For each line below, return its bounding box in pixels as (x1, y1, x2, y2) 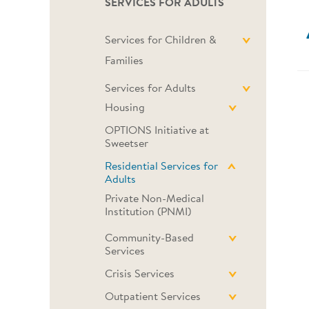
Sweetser (105, 139, 148, 150)
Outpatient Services (105, 292, 201, 303)
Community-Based (105, 233, 194, 245)
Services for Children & (105, 35, 217, 47)
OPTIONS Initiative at (105, 126, 209, 137)
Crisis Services (105, 269, 175, 281)
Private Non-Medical (105, 194, 204, 206)
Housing (105, 103, 145, 114)
